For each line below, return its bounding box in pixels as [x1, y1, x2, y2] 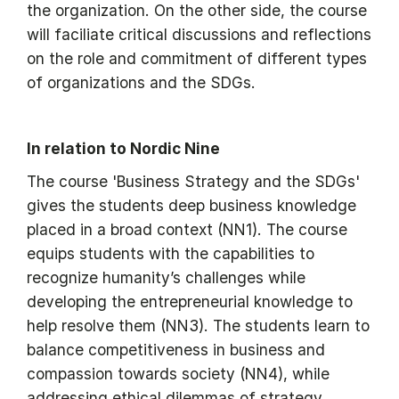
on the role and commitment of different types [27, 49, 367, 69]
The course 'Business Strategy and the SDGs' [27, 172, 360, 191]
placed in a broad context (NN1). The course [27, 220, 347, 240]
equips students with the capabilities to [27, 244, 314, 264]
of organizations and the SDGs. [27, 73, 256, 93]
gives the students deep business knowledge [27, 196, 356, 216]
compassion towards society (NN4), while [27, 364, 330, 384]
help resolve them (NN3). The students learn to [27, 316, 370, 336]
